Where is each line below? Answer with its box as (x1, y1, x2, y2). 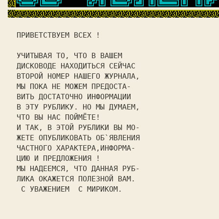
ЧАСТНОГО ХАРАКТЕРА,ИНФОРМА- (12, 144, 140, 153)
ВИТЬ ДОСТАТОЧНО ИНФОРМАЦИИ (12, 92, 140, 101)
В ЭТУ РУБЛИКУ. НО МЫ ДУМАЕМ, (12, 103, 140, 111)
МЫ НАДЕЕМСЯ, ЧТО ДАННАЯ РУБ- (12, 164, 140, 173)
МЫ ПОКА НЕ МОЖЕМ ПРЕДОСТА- (12, 82, 140, 91)
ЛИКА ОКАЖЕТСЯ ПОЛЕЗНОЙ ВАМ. (12, 175, 140, 183)
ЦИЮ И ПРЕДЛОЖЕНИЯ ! (12, 154, 140, 163)
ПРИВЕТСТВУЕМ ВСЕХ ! (12, 31, 140, 40)
